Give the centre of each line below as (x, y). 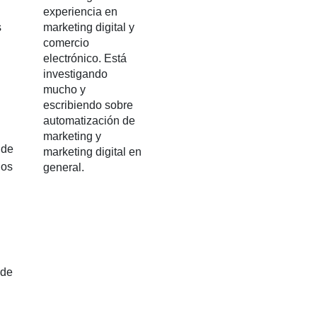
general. (64, 167)
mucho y (64, 90)
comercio (66, 43)
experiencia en (80, 12)
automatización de (89, 121)
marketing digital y (89, 27)
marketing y (72, 136)
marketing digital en (92, 152)
